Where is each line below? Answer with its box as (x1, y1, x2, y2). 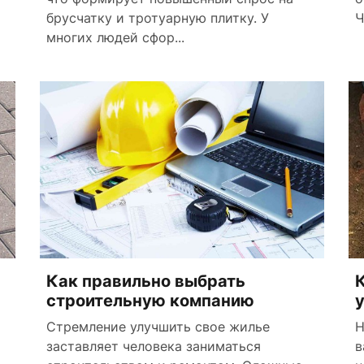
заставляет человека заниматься (46, 338, 261, 355)
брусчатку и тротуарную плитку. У (46, 9, 269, 26)
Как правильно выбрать (46, 271, 245, 292)
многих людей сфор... (46, 28, 184, 45)
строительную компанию (46, 291, 254, 311)
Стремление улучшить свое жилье (46, 318, 270, 336)
